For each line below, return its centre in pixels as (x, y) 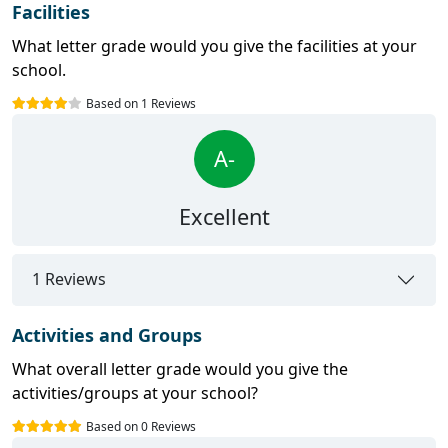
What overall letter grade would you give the (180, 368)
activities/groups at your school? (135, 392)
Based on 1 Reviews (141, 103)
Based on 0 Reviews (141, 426)
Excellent (224, 216)
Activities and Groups (107, 334)
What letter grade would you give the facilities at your (214, 45)
